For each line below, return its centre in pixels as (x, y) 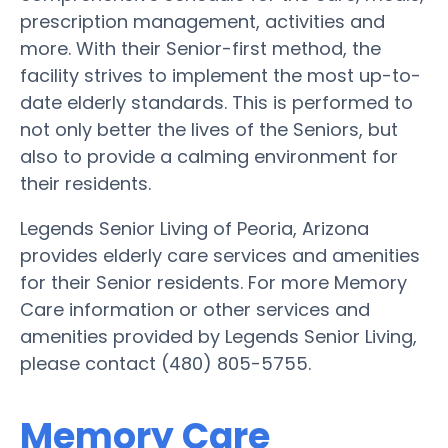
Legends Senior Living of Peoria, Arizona (194, 228)
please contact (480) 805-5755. (165, 363)
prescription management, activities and (202, 21)
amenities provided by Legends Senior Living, (218, 336)
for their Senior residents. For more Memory (213, 282)
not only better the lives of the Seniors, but (209, 129)
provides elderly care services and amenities (220, 255)
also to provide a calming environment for (209, 156)
